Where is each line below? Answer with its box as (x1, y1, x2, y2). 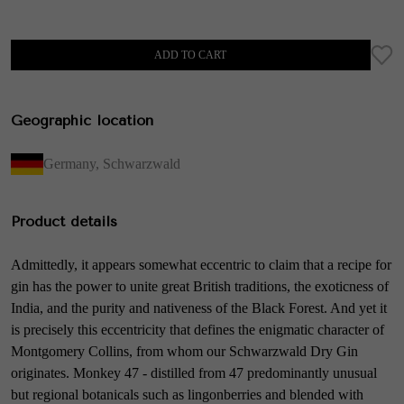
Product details (11, 213, 117, 230)
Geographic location (11, 112, 153, 129)
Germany (43, 156, 96, 171)
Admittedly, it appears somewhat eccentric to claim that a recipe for (11, 257, 391, 272)
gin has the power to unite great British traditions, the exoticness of (11, 279, 389, 294)
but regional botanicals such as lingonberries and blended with (11, 387, 363, 402)
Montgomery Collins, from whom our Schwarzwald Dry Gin (11, 344, 358, 359)
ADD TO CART (154, 49, 227, 61)
